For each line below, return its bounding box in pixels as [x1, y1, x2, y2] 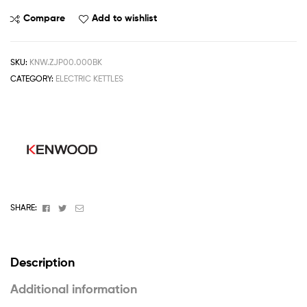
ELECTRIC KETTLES [56, 73, 123, 84]
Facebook [51, 201, 89, 212]
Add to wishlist [92, 12, 157, 25]
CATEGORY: [10, 73, 56, 84]
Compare [23, 12, 65, 25]
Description [10, 254, 75, 270]
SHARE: [10, 202, 37, 213]
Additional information [10, 280, 137, 297]
